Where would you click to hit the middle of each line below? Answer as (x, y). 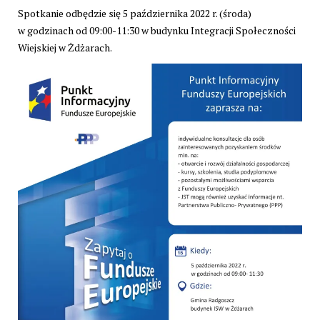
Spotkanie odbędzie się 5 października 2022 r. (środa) (135, 14)
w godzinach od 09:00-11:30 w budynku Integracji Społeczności (157, 31)
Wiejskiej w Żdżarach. (65, 48)
